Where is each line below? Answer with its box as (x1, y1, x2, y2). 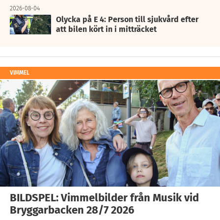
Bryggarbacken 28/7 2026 (10, 203, 134, 217)
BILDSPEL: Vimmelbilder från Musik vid (10, 191, 199, 204)
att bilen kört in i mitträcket (56, 24, 157, 34)
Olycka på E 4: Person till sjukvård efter (56, 14, 198, 24)
